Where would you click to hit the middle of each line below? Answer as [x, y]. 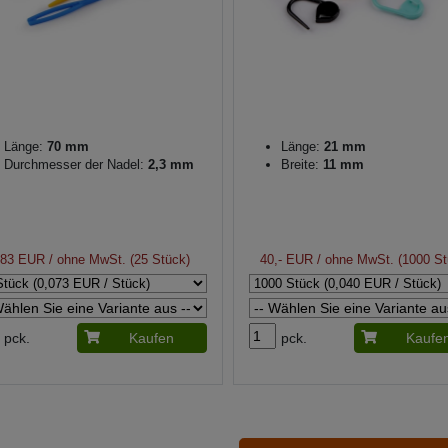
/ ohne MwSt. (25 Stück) [117, 259]
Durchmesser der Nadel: [74, 164]
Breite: [299, 164]
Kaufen [151, 337]
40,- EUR [287, 259]
